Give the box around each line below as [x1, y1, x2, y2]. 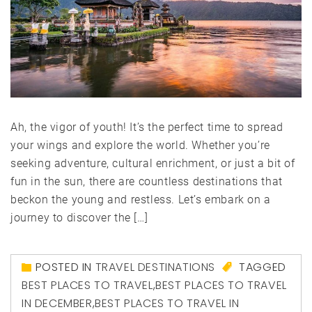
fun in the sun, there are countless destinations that [10, 175, 283, 189]
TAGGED [235, 259, 286, 276]
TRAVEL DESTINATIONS [95, 259, 216, 276]
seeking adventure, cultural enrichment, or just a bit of [10, 157, 295, 171]
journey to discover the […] [10, 211, 148, 225]
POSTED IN [35, 259, 95, 276]
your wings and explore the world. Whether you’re [10, 139, 270, 153]
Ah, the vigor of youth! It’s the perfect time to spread [10, 120, 284, 134]
